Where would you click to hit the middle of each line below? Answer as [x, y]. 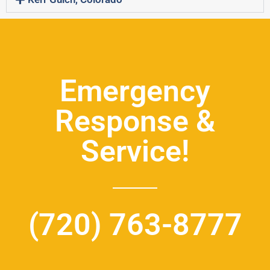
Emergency [135, 91]
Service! [135, 152]
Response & [135, 121]
